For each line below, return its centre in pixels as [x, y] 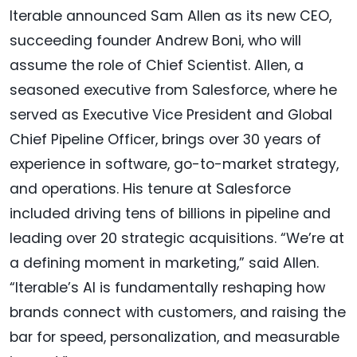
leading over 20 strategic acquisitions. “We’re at [177, 238]
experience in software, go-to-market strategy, [174, 164]
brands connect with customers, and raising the [178, 312]
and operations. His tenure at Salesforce [150, 188]
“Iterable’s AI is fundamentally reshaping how [167, 287]
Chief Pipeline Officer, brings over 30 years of [165, 139]
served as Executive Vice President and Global [171, 114]
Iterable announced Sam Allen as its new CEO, [171, 16]
